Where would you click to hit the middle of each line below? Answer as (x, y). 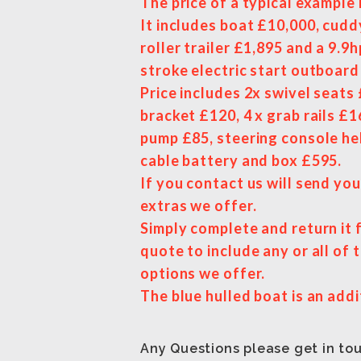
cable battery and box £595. (241, 160)
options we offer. (203, 273)
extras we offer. (199, 205)
